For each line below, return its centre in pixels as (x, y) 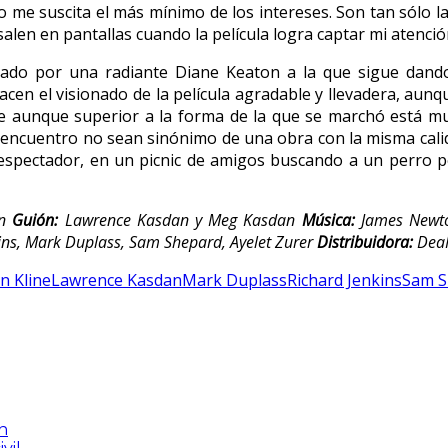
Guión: (35, 219)
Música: (328, 219)
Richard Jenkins (344, 279)
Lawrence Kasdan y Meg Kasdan (183, 219)
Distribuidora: (365, 241)
